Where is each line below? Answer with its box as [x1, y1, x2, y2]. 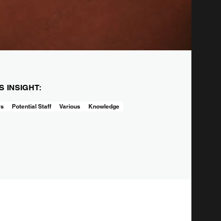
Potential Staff [11, 102, 51, 110]
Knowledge [88, 102, 119, 110]
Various [59, 102, 80, 110]
